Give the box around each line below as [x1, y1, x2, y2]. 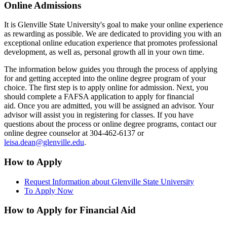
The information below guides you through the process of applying [4, 65, 217, 74]
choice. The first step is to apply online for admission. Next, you [4, 83, 208, 92]
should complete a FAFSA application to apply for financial [4, 92, 194, 101]
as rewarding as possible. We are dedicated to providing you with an [4, 29, 221, 39]
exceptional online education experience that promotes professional [4, 39, 217, 48]
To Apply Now [24, 186, 73, 195]
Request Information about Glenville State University [24, 177, 194, 186]
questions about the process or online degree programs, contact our [4, 120, 216, 129]
